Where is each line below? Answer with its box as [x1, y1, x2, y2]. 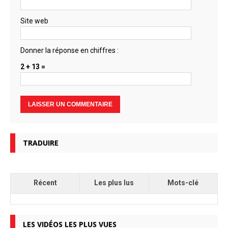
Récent [33, 179, 57, 187]
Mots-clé [167, 179, 199, 187]
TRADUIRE [23, 138, 59, 148]
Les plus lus [94, 179, 134, 187]
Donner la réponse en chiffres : [20, 46, 119, 55]
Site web [20, 17, 48, 25]
